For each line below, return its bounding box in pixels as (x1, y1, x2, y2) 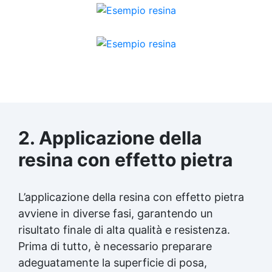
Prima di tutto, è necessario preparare (18, 239, 212, 253)
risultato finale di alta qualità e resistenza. (18, 223, 230, 236)
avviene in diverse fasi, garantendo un (18, 206, 213, 220)
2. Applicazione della (18, 126, 202, 149)
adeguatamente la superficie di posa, (18, 256, 207, 269)
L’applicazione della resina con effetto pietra (18, 190, 244, 203)
